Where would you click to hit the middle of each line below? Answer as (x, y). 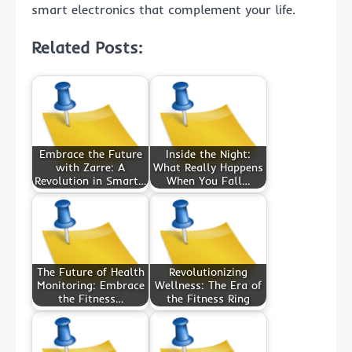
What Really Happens (208, 167)
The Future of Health (90, 271)
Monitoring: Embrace (90, 285)
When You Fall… (208, 180)
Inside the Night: (208, 154)
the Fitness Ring (208, 298)
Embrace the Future (90, 154)
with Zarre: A (90, 167)
